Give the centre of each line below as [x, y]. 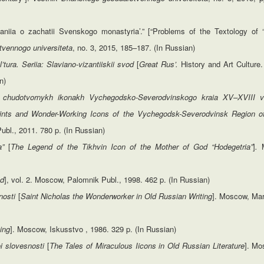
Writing [200, 196]
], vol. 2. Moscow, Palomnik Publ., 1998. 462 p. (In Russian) [107, 179]
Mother [167, 146]
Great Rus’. [160, 64]
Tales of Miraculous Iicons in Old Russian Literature [155, 245]
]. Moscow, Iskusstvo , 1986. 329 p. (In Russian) [93, 229]
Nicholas [55, 196]
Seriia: [33, 64]
